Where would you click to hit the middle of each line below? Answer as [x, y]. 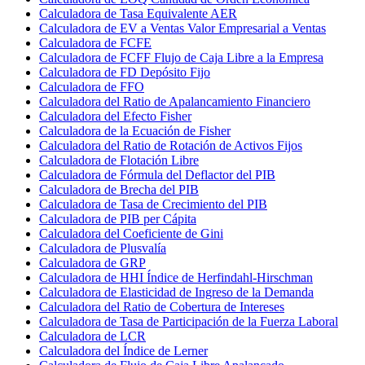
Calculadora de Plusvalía [103, 248]
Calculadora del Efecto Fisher [115, 116]
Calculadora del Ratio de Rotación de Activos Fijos [171, 145]
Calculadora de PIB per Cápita [118, 218]
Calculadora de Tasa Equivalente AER [138, 13]
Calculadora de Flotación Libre [119, 160]
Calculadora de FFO [92, 86]
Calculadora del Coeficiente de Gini [131, 233]
